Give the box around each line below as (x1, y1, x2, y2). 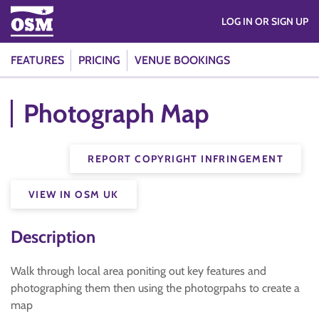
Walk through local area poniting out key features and (11, 264, 266, 278)
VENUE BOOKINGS (135, 53, 230, 67)
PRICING (78, 53, 120, 67)
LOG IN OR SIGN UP (255, 15, 308, 28)
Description (11, 226, 95, 247)
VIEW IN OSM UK (28, 188, 119, 201)
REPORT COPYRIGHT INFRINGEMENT (88, 152, 283, 165)
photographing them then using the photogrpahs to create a (11, 281, 300, 295)
